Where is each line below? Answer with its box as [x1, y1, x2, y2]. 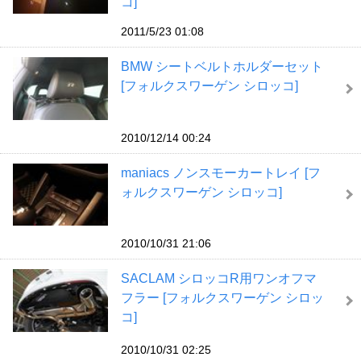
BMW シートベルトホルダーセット [120, 60, 323, 74]
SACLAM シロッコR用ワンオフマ [120, 272, 317, 286]
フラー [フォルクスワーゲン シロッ [120, 291, 324, 305]
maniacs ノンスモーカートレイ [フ [120, 165, 321, 180]
